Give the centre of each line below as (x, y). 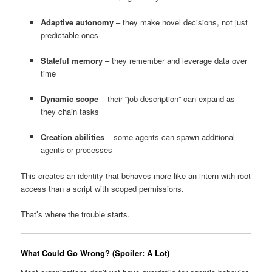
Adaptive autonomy (77, 22)
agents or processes (76, 150)
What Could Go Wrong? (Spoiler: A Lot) (95, 253)
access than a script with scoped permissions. (103, 188)
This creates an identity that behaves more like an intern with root (136, 175)
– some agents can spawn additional (169, 137)
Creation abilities (72, 137)
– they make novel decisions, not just (180, 22)
